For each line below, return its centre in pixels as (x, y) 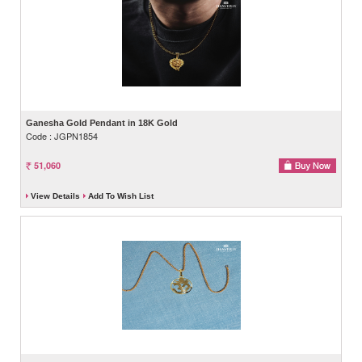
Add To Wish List (121, 196)
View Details (55, 196)
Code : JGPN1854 (62, 135)
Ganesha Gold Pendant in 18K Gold (102, 122)
